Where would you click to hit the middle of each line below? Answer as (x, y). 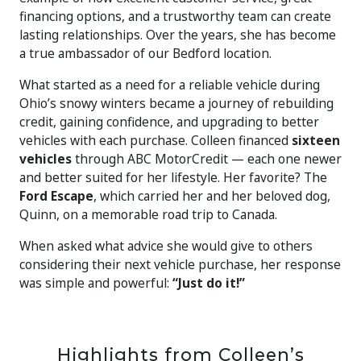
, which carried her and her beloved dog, (212, 195)
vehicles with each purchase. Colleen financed (156, 140)
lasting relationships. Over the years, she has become (178, 34)
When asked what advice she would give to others (166, 245)
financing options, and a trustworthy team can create (175, 16)
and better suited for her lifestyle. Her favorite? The (173, 177)
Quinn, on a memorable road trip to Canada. (148, 214)
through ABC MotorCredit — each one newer (207, 158)
